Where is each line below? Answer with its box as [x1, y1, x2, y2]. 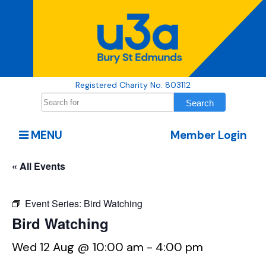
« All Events [12, 159, 65, 173]
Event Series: [25, 197, 84, 211]
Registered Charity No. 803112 [75, 80, 191, 91]
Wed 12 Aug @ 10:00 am [12, 239, 144, 255]
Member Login [170, 128, 247, 143]
